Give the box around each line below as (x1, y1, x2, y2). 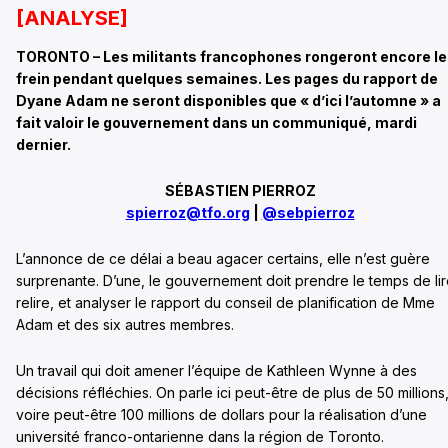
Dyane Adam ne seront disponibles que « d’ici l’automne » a (16, 92, 441, 110)
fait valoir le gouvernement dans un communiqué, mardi (16, 114, 417, 132)
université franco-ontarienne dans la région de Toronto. (16, 428, 384, 446)
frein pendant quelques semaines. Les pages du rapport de (16, 70, 438, 88)
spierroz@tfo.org (125, 204, 250, 222)
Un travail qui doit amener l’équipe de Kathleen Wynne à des (16, 362, 417, 380)
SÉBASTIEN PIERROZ (164, 182, 316, 200)
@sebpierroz (261, 204, 355, 222)
